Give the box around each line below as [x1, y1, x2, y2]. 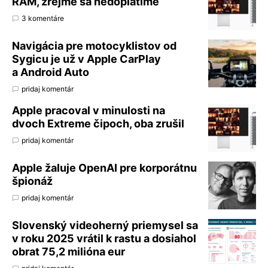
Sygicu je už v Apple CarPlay [12, 52, 161, 65]
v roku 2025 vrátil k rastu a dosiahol [12, 232, 196, 245]
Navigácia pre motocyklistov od [12, 39, 176, 52]
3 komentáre [22, 13, 64, 23]
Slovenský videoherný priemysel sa [12, 218, 198, 232]
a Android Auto [12, 65, 89, 78]
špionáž [12, 174, 53, 187]
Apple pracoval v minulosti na [12, 103, 165, 117]
